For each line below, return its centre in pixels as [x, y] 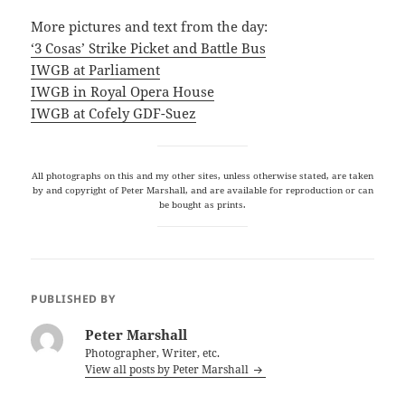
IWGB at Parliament [96, 70]
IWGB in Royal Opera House [123, 92]
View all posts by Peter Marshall [169, 370]
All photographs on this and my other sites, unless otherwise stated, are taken [202, 176]
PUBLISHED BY [73, 299]
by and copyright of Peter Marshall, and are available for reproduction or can [202, 190]
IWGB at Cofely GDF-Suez [114, 113]
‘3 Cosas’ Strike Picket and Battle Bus [149, 48]
